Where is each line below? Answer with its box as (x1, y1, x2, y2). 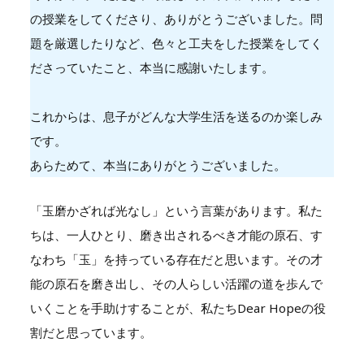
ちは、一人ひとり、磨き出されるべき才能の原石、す (29, 226, 323, 243)
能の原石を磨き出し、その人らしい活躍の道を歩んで (29, 275, 323, 292)
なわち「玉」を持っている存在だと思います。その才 (29, 250, 323, 267)
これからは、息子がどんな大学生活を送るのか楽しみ (29, 107, 323, 124)
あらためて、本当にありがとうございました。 (29, 156, 286, 173)
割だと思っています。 (29, 323, 152, 340)
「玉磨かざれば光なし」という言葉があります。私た (29, 201, 323, 219)
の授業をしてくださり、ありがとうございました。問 (29, 10, 323, 27)
